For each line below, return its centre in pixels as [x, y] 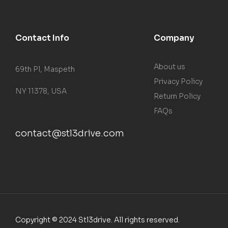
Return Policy [177, 96]
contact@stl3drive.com [70, 134]
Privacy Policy [178, 81]
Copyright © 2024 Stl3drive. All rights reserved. [97, 220]
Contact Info [42, 38]
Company [174, 38]
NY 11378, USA [41, 91]
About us [169, 66]
